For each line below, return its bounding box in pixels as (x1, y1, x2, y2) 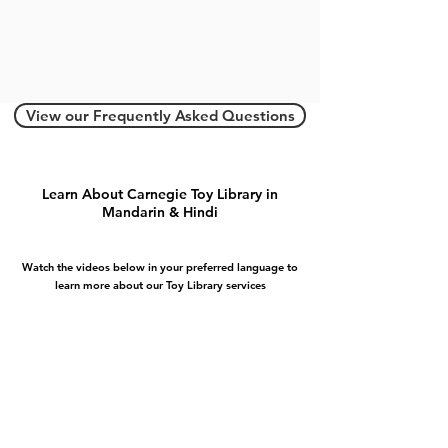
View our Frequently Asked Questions (25, 106, 295, 126)
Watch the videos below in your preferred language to (22, 260, 298, 275)
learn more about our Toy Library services (54, 278, 266, 293)
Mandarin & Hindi (102, 203, 218, 222)
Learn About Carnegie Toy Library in (42, 185, 278, 204)
